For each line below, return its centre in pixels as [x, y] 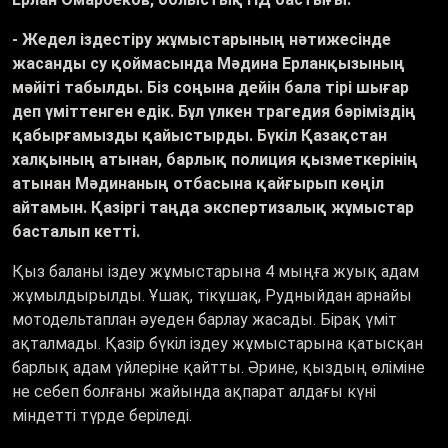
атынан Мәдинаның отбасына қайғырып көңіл [198, 184]
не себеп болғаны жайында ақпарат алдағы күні [194, 392]
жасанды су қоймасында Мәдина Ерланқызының [208, 64]
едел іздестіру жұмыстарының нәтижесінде [214, 40]
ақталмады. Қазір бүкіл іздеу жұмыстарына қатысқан [217, 344]
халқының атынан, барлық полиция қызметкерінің [215, 160]
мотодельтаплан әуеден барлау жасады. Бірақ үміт [204, 320]
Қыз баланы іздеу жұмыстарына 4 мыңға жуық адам [215, 272]
